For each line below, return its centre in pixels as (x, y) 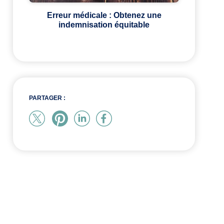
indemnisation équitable (104, 25)
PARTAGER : (47, 98)
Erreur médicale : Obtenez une (104, 15)
